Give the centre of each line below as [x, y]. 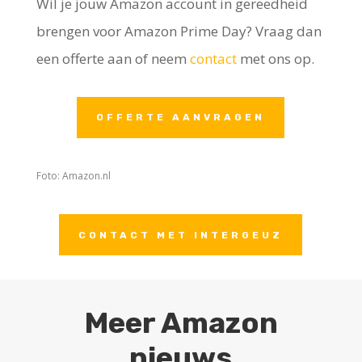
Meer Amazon [181, 323]
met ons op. [277, 58]
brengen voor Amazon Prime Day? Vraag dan [179, 31]
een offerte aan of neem [113, 58]
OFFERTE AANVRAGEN [181, 118]
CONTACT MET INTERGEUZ [181, 235]
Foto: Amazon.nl [73, 176]
